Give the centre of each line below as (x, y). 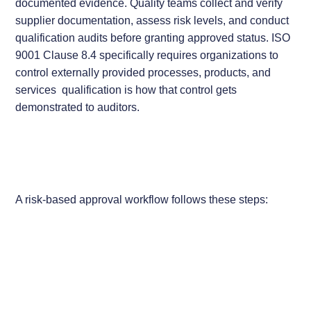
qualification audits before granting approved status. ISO (153, 38)
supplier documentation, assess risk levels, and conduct (152, 20)
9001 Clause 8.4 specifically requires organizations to (147, 55)
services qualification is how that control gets (126, 90)
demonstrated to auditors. (78, 107)
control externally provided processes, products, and (143, 73)
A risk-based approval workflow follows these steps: (142, 200)
